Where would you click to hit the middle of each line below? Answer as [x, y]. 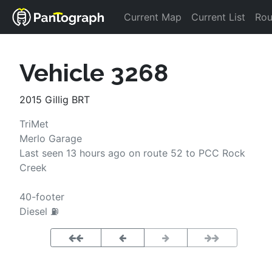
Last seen [43, 153]
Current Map [152, 17]
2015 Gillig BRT [55, 100]
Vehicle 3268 [94, 73]
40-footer [42, 197]
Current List [218, 17]
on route [150, 153]
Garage [65, 138]
